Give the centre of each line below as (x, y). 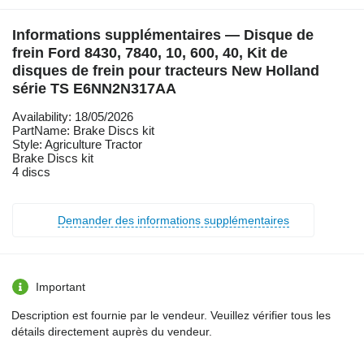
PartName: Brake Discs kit (83, 131)
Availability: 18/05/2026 (73, 117)
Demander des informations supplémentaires (173, 221)
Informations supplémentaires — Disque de (163, 35)
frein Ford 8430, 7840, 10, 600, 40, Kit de (150, 53)
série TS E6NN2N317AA (94, 89)
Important (61, 287)
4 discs (31, 172)
